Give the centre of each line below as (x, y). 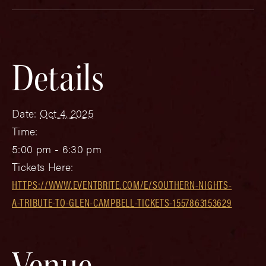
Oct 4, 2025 (67, 113)
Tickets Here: (43, 166)
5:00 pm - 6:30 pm (57, 148)
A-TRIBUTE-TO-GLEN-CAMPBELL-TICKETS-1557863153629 (122, 202)
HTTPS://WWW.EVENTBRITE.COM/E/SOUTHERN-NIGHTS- (122, 184)
